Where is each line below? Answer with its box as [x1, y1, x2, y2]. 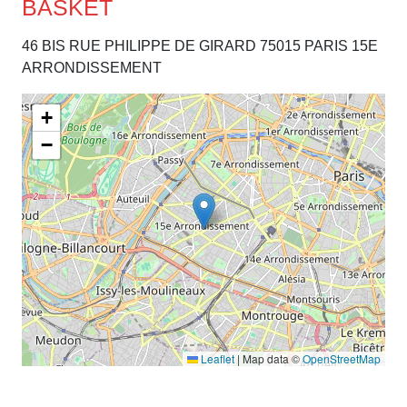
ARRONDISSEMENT [22, 60, 162, 76]
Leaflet [198, 351, 234, 367]
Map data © [240, 351, 303, 367]
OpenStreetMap [303, 351, 381, 367]
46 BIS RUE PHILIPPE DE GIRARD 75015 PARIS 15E [22, 38, 378, 55]
